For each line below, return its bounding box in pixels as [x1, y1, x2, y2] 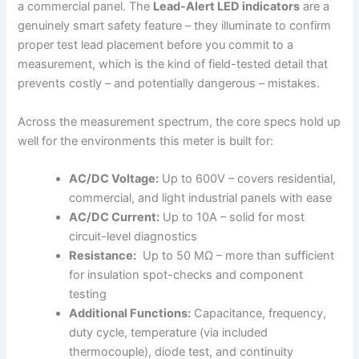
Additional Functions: [69, 306, 192, 321]
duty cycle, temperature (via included [69, 325, 268, 341]
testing [69, 287, 107, 302]
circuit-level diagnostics [69, 229, 198, 244]
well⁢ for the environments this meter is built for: [18, 133, 274, 148]
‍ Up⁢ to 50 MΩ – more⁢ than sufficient [136, 248, 335, 264]
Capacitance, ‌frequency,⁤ [191, 306, 327, 321]
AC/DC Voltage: [69, 171, 159, 187]
